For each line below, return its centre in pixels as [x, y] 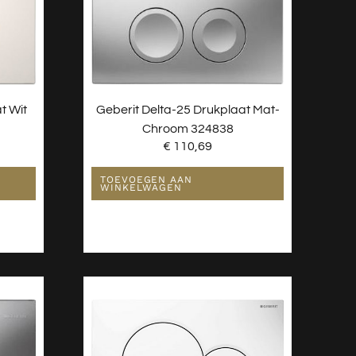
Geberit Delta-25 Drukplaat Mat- [188, 110]
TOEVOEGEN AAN [146, 179]
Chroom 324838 [188, 129]
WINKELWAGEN [141, 187]
